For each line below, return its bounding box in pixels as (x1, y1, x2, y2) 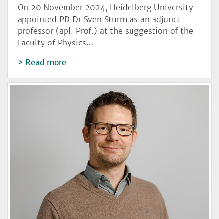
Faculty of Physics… (18, 37, 94, 47)
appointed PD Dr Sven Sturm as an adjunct (18, 14, 180, 24)
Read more (25, 57, 66, 67)
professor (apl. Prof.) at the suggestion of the (18, 25, 193, 36)
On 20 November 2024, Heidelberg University (18, 2, 193, 12)
